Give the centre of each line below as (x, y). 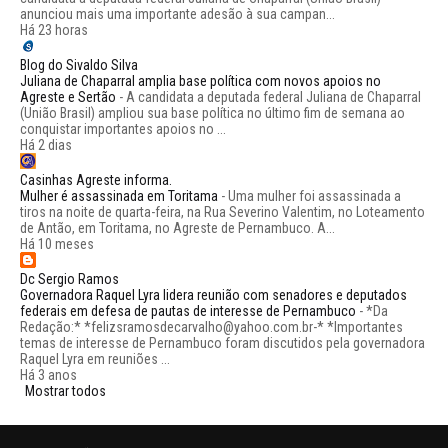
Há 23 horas (54, 30)
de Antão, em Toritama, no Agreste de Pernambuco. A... (177, 228)
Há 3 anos (48, 375)
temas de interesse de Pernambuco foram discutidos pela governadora (222, 343)
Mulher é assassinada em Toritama (119, 196)
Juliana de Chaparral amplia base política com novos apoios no (200, 81)
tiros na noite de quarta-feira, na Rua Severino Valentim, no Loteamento (222, 212)
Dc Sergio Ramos (69, 279)
